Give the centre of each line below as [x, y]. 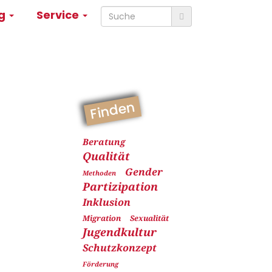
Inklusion [106, 202]
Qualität [106, 156]
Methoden [99, 173]
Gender [144, 172]
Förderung [100, 264]
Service [59, 15]
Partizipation [120, 186]
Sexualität [149, 218]
